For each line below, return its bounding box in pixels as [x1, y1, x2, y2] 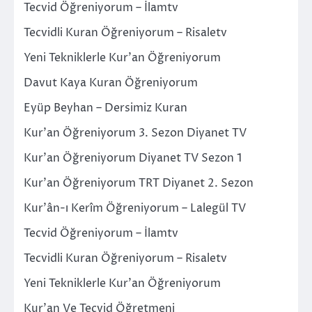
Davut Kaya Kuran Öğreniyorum [24, 75, 198, 91]
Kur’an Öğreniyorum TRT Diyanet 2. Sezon [24, 175, 253, 191]
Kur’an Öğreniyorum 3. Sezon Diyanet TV [24, 125, 247, 141]
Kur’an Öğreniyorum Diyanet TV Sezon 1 [24, 150, 242, 166]
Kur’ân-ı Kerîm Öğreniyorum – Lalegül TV [24, 200, 246, 216]
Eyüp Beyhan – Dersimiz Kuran [24, 100, 187, 116]
